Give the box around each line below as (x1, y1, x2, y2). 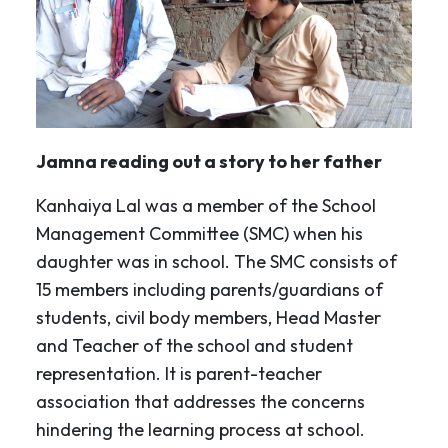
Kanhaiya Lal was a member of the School (36, 193, 376, 217)
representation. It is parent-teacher (36, 361, 322, 385)
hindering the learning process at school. (36, 417, 365, 441)
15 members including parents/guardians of (36, 277, 383, 301)
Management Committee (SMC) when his (36, 221, 363, 245)
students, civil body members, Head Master (36, 305, 381, 329)
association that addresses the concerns (36, 389, 365, 413)
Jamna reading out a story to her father (36, 149, 382, 173)
